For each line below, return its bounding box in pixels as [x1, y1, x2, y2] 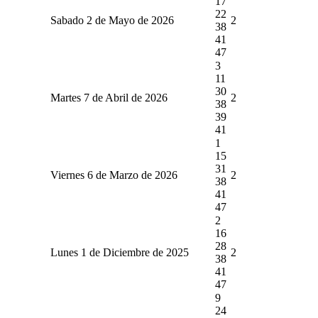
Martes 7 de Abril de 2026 [50, 91, 168, 104]
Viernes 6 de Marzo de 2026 [50, 168, 177, 181]
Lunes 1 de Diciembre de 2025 [50, 246, 189, 258]
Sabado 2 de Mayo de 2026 [50, 13, 174, 26]
